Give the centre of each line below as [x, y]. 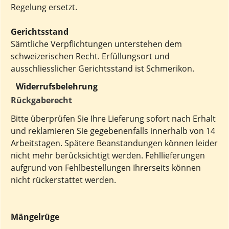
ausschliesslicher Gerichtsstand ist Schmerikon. [102, 68]
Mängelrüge [35, 217]
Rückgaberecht [41, 100]
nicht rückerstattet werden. [63, 180]
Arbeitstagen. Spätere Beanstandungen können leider [114, 143]
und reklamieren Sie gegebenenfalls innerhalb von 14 [113, 131]
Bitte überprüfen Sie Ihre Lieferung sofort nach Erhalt [113, 119]
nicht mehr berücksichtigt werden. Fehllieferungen [108, 155]
